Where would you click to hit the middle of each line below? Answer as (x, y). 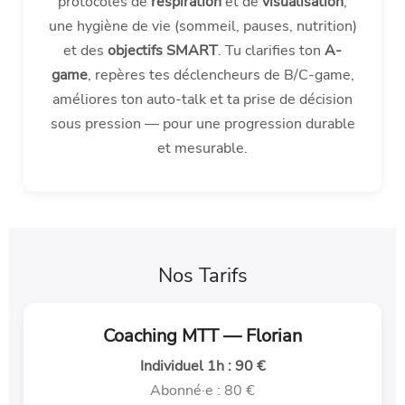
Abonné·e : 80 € (202, 391)
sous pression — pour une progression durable (202, 124)
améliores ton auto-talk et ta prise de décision (202, 100)
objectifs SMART (163, 51)
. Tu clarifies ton (271, 51)
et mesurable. (202, 149)
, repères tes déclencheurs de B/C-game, (221, 75)
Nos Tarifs (202, 276)
